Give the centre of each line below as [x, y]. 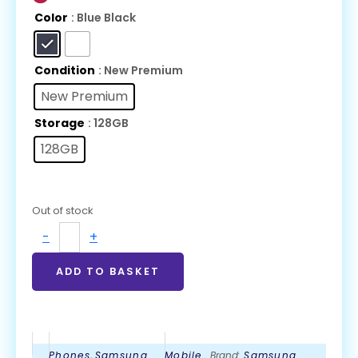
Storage [60, 123]
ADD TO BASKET [108, 272]
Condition [65, 71]
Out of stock [62, 211]
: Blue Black [103, 18]
